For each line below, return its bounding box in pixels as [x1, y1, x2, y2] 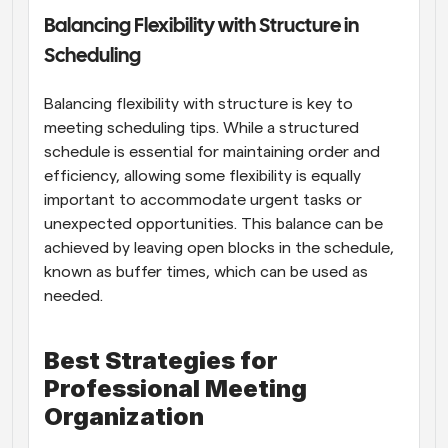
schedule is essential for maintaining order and [44, 143, 380, 160]
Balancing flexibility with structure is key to [44, 95, 353, 112]
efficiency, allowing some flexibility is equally [44, 167, 361, 184]
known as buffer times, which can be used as [44, 263, 368, 280]
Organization [44, 401, 204, 431]
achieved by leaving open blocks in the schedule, [44, 239, 394, 256]
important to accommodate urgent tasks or [44, 191, 362, 208]
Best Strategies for [44, 345, 278, 375]
